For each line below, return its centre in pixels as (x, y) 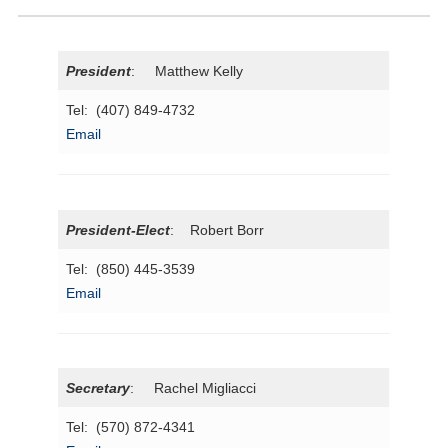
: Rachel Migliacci (193, 388)
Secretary (98, 388)
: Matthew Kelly (187, 71)
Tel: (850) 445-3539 (131, 268)
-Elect (151, 229)
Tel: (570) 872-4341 (131, 427)
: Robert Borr (217, 229)
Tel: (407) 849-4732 (131, 110)
